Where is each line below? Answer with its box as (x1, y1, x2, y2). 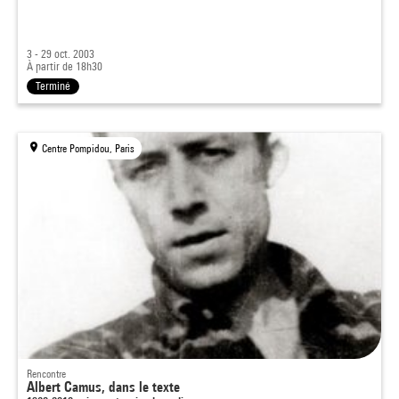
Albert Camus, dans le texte (27, 379, 180, 395)
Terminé (36, 79, 70, 93)
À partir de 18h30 (27, 60, 102, 73)
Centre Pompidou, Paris (42, 142, 135, 155)
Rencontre (27, 367, 66, 380)
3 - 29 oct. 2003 (27, 47, 94, 61)
